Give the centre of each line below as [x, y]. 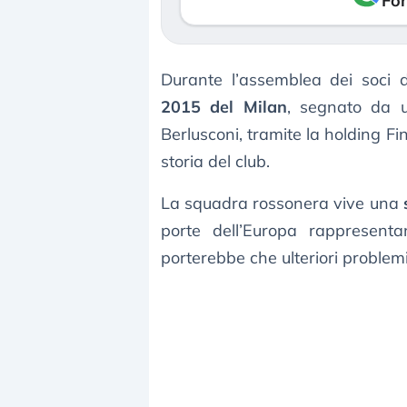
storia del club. [215, 162]
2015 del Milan [224, 107]
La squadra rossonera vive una [282, 203]
